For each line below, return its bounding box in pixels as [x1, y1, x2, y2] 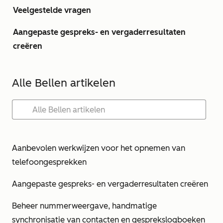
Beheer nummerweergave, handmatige [12, 201, 157, 211]
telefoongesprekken [12, 157, 87, 167]
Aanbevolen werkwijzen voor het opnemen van [12, 143, 185, 153]
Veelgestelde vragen [13, 5, 91, 15]
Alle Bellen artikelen [12, 76, 115, 90]
